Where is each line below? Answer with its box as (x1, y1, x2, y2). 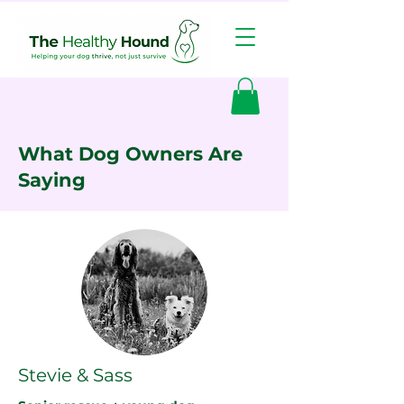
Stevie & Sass (18, 363, 133, 386)
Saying (18, 168, 86, 191)
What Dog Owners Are (18, 142, 243, 165)
